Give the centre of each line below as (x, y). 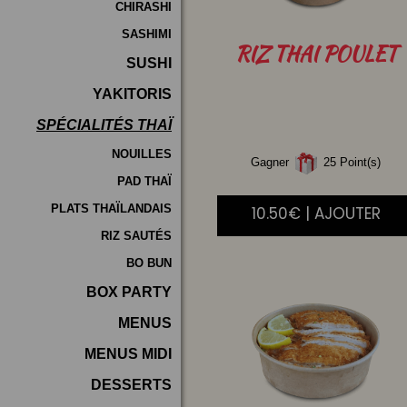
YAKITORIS (132, 94)
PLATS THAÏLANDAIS (111, 208)
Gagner (272, 163)
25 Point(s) (351, 163)
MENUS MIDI (128, 354)
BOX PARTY (129, 292)
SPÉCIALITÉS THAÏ (104, 125)
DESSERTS (131, 385)
